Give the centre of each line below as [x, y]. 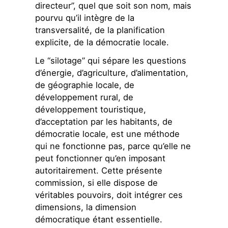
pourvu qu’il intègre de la [85, 18]
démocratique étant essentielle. [99, 220]
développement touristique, [91, 110]
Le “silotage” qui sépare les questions [111, 61]
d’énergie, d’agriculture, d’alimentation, [112, 73]
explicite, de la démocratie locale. [102, 42]
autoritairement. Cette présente [99, 171]
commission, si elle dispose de [97, 183]
